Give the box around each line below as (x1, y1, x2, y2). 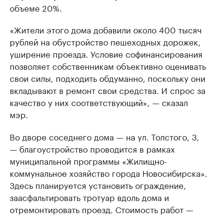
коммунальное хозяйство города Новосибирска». (10, 166, 207, 179)
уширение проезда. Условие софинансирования (10, 47, 202, 60)
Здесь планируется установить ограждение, (10, 178, 186, 191)
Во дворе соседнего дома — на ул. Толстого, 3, (10, 130, 199, 143)
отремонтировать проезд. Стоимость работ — (10, 202, 193, 216)
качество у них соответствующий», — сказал (10, 95, 188, 108)
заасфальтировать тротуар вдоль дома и (10, 190, 169, 203)
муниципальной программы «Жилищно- (10, 154, 167, 167)
